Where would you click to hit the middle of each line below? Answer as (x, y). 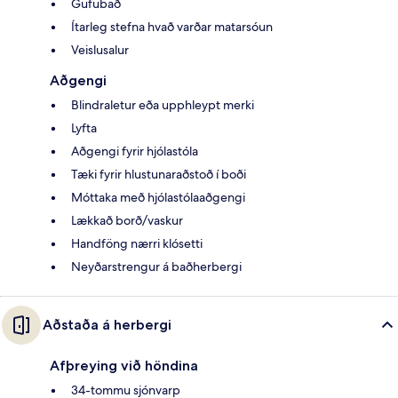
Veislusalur (100, 50)
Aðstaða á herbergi (107, 325)
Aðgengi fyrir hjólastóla (135, 151)
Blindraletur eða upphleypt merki (163, 105)
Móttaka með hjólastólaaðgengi (158, 198)
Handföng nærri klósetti (137, 244)
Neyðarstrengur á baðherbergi (156, 267)
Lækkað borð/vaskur (127, 221)
